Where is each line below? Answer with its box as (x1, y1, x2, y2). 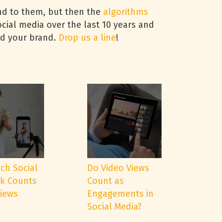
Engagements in (87, 188, 154, 199)
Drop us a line (58, 32, 116, 43)
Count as (87, 175, 124, 186)
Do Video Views (87, 163, 149, 173)
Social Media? (87, 201, 142, 212)
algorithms (103, 6, 148, 17)
